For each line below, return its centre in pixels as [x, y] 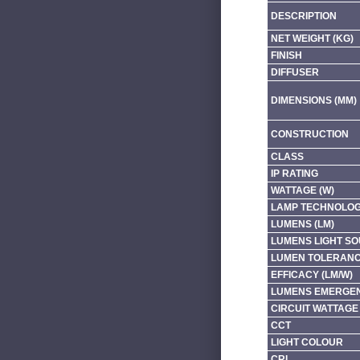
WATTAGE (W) [302, 190]
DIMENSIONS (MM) [313, 100]
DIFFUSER [295, 72]
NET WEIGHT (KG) [312, 38]
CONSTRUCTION [309, 134]
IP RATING [294, 173]
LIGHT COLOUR [307, 342]
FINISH [286, 55]
